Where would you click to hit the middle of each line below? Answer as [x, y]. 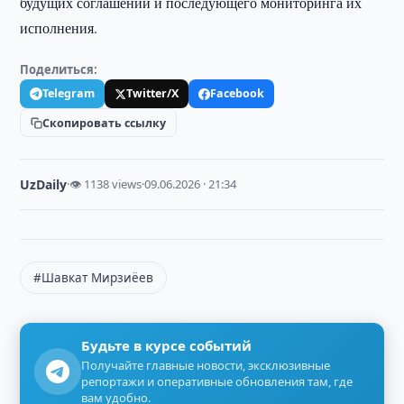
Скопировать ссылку [105, 123]
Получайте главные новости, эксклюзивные [206, 365]
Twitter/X [153, 93]
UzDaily [44, 184]
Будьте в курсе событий [167, 345]
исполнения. [59, 28]
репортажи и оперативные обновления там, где [217, 381]
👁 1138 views [106, 184]
